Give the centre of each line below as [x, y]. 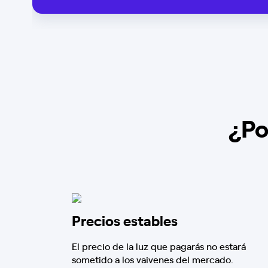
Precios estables [125, 220]
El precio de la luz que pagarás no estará [159, 246]
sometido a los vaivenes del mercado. [153, 259]
